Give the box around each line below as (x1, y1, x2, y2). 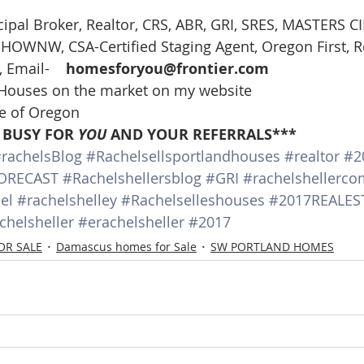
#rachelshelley (17, 189, 117, 210)
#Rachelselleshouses (121, 189, 265, 210)
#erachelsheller (78, 211, 184, 232)
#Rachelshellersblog (63, 167, 201, 188)
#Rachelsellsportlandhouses (86, 145, 280, 166)
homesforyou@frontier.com (66, 58, 269, 79)
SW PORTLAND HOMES (210, 238, 334, 254)
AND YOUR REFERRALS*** (106, 123, 297, 145)
